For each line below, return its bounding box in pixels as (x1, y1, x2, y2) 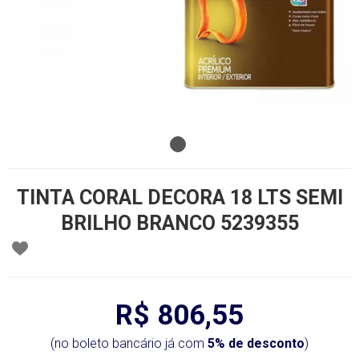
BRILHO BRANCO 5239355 (60, 212, 299, 235)
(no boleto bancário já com (50, 336, 208, 351)
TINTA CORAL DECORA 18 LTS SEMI (16, 186, 343, 209)
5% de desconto (208, 336, 305, 351)
